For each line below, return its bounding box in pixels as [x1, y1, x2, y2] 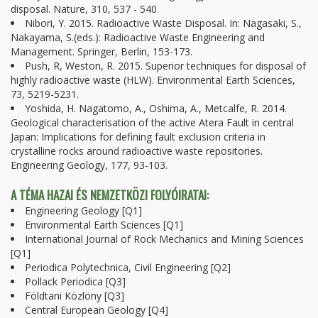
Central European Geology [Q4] [25, 303, 168, 317]
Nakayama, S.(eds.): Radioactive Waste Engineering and [11, 31, 265, 44]
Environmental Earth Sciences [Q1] [25, 218, 183, 231]
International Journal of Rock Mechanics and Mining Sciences [25, 232, 304, 246]
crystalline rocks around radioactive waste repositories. [11, 144, 263, 158]
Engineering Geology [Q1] [25, 204, 142, 217]
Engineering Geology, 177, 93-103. [11, 158, 168, 172]
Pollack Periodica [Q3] [25, 275, 126, 288]
